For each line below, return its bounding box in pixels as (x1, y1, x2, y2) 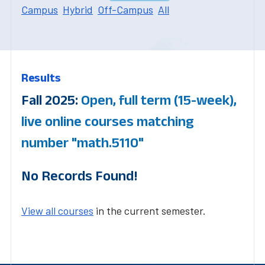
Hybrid (63, 2, 93, 16)
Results (21, 70, 61, 84)
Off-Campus (98, 2, 153, 16)
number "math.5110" (21, 134, 144, 150)
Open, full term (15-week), (81, 91, 237, 108)
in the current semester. (93, 203, 206, 217)
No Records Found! (21, 167, 137, 183)
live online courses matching (21, 112, 194, 129)
